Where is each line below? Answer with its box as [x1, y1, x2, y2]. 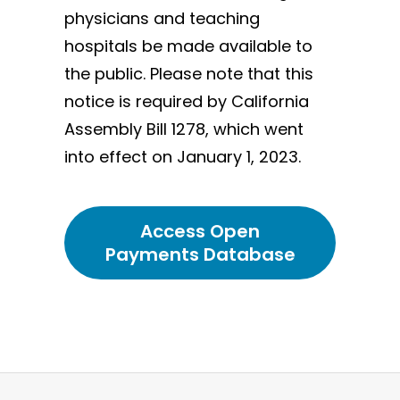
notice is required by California [64, 90, 309, 113]
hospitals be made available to [64, 35, 312, 58]
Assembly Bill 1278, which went [64, 118, 304, 141]
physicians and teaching [64, 7, 260, 30]
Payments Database [104, 242, 296, 268]
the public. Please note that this [64, 62, 313, 86]
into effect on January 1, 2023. [64, 146, 301, 169]
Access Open [140, 219, 260, 245]
